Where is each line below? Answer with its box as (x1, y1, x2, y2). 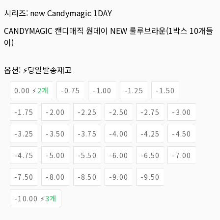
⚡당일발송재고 (23, 64, 72, 76)
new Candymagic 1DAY (30, 7, 112, 19)
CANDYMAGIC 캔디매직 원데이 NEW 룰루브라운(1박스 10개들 (4, 25, 213, 36)
